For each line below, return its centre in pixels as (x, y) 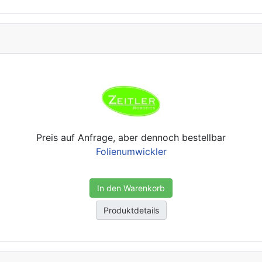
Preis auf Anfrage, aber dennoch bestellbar (131, 137)
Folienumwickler (131, 151)
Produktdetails (131, 210)
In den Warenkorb (131, 188)
